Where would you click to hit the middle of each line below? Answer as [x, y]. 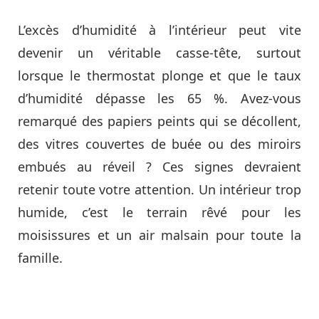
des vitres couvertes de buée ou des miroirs [159, 144]
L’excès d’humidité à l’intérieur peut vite [159, 30]
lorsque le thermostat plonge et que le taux [159, 75]
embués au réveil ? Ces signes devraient [159, 167]
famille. [40, 258]
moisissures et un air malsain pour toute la [159, 235]
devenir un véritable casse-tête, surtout [159, 53]
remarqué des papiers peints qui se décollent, [159, 121]
